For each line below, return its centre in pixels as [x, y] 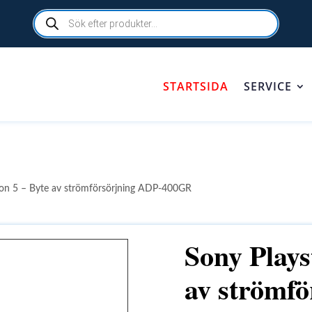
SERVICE [268, 86]
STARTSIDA [196, 86]
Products [53, 14]
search [48, 23]
